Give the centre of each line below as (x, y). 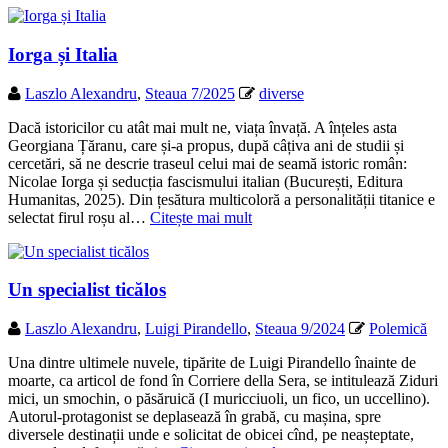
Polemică (398, 329)
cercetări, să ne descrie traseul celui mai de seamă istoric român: (207, 163)
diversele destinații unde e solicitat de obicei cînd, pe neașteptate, (211, 435)
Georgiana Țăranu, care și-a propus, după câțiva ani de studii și (206, 145)
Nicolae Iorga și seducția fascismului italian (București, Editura (205, 181)
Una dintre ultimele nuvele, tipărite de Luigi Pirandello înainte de (212, 363)
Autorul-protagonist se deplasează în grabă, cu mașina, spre (194, 417)
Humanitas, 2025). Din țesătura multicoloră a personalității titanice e (221, 199)
